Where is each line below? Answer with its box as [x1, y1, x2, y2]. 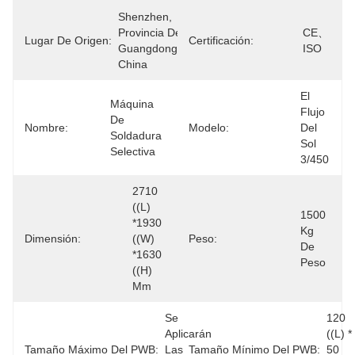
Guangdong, [118, 42, 181, 55]
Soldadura [110, 129, 162, 142]
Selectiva [110, 145, 155, 158]
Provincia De [118, 26, 181, 39]
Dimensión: [25, 232, 81, 245]
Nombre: [25, 121, 68, 134]
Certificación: [189, 34, 254, 47]
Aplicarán [165, 327, 212, 340]
